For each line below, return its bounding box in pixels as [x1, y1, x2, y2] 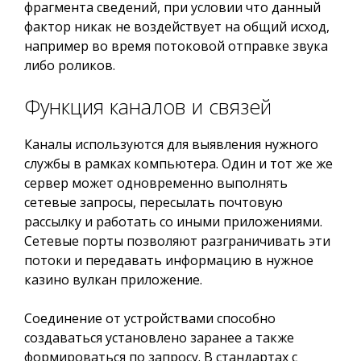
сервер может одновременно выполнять [24, 174, 288, 192]
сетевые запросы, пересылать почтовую [24, 193, 283, 211]
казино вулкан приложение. [24, 271, 202, 288]
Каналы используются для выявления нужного [24, 135, 318, 153]
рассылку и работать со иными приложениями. [24, 213, 322, 230]
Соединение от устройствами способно [24, 309, 276, 327]
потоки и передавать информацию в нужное [24, 251, 313, 269]
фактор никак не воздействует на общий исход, [24, 18, 330, 35]
